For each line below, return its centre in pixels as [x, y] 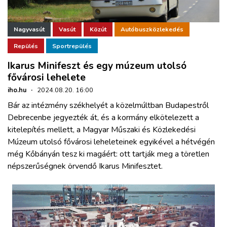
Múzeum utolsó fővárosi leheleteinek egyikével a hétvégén [111, 142]
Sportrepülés [72, 46]
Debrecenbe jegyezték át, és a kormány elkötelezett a [103, 118]
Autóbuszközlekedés [152, 30]
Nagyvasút [29, 30]
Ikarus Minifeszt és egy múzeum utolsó [97, 66]
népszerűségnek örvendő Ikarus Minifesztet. [85, 166]
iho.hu [17, 90]
